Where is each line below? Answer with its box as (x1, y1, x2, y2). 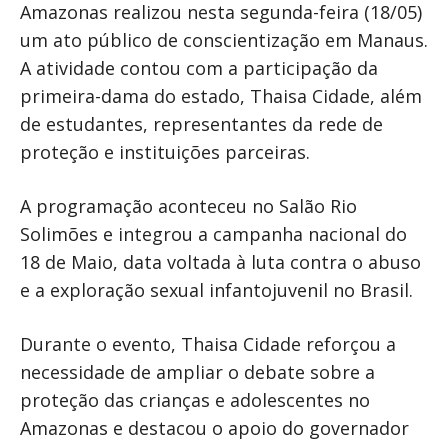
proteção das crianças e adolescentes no (20, 387, 370, 412)
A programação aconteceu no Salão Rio (20, 193, 357, 218)
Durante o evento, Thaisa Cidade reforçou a (20, 331, 396, 356)
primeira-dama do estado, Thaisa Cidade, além (20, 83, 422, 108)
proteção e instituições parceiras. (20, 139, 310, 164)
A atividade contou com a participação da (20, 55, 378, 80)
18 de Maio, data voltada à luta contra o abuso (20, 249, 421, 274)
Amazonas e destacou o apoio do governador (20, 415, 409, 440)
